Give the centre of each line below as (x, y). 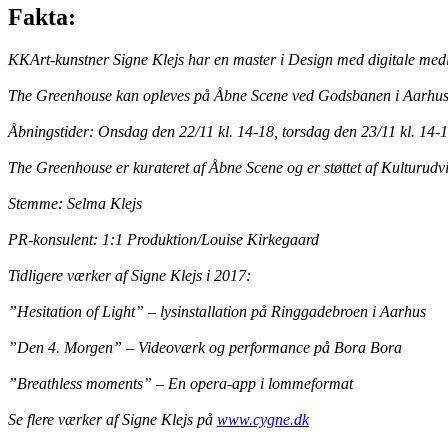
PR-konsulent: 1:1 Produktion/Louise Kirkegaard (163, 239)
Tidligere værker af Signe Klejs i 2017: (129, 275)
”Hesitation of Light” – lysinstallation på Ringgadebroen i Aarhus (217, 311)
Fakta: (42, 17)
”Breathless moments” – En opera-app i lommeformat (180, 383)
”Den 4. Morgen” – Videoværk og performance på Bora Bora (205, 347)
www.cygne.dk (263, 419)
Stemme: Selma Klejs (75, 203)
